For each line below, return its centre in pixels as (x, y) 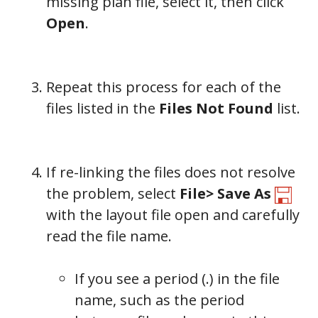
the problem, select (113, 194)
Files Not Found (216, 109)
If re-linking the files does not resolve (171, 172)
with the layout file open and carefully (173, 215)
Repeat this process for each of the (164, 87)
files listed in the (103, 109)
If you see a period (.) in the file (177, 279)
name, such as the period (159, 300)
